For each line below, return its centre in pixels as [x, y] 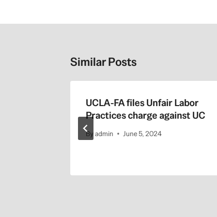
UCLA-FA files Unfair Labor [142, 103]
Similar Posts [103, 62]
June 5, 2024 [143, 133]
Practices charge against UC [146, 116]
